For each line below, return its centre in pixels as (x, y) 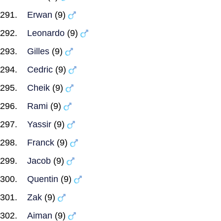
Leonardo (46, 33)
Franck (41, 143)
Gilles (38, 51)
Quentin (43, 179)
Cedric (40, 70)
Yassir (39, 124)
